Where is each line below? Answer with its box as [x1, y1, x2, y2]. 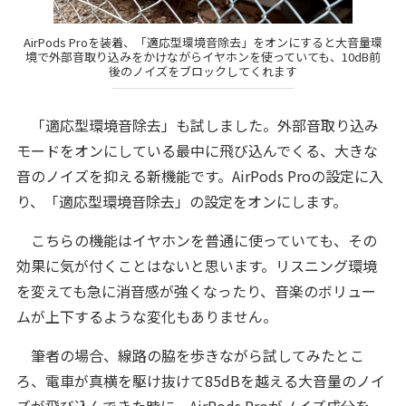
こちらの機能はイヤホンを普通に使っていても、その [15, 228, 377, 251]
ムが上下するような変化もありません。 [15, 304, 277, 327]
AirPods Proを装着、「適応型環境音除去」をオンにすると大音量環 [24, 34, 382, 52]
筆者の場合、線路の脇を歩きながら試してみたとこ [15, 343, 364, 366]
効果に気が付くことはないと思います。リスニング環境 [15, 254, 377, 276]
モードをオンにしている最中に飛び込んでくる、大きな [15, 139, 378, 161]
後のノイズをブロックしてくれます [109, 63, 297, 81]
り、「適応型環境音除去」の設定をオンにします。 [15, 189, 347, 212]
